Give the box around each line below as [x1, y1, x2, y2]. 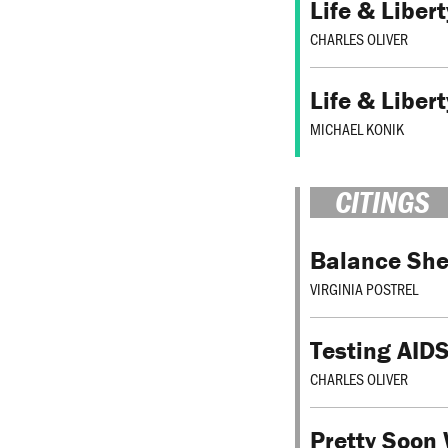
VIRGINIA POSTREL [310, 277, 418, 299]
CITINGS [335, 183, 430, 222]
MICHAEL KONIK [310, 118, 404, 140]
